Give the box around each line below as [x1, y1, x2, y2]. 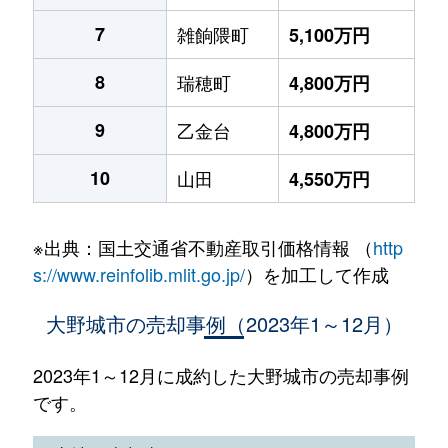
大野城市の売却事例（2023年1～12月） [45, 309, 403, 338]
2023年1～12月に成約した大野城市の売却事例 [32, 362, 409, 388]
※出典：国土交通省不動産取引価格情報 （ [32, 234, 373, 260]
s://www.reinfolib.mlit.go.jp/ [32, 261, 245, 287]
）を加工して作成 [244, 261, 389, 287]
